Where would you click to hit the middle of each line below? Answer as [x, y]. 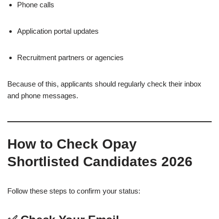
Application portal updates [58, 31]
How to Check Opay [72, 144]
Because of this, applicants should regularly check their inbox [104, 84]
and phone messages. [43, 96]
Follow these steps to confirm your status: [74, 191]
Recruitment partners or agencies [70, 58]
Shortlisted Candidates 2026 [100, 162]
